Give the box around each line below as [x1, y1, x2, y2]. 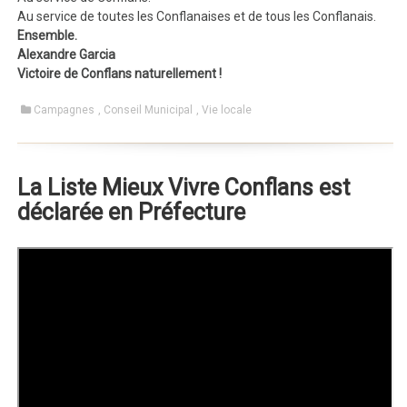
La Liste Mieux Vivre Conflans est [17, 174, 351, 201]
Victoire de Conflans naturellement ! [17, 66, 223, 81]
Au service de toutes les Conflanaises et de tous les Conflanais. [17, 9, 377, 24]
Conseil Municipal [104, 104, 194, 116]
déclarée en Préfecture [17, 199, 246, 225]
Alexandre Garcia [17, 47, 116, 62]
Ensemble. [17, 28, 78, 43]
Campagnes [34, 104, 95, 116]
